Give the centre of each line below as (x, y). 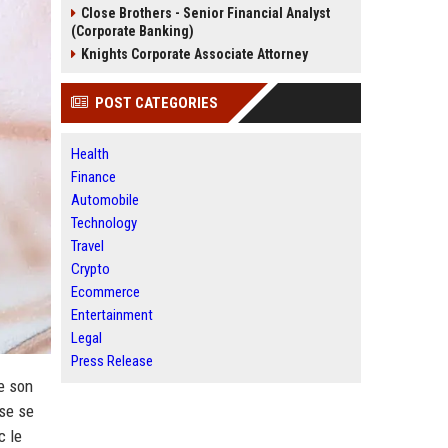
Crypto (90, 269)
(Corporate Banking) (132, 31)
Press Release (112, 361)
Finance (93, 177)
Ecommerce (105, 292)
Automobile (105, 200)
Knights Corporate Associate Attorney (194, 54)
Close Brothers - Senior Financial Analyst (205, 13)
